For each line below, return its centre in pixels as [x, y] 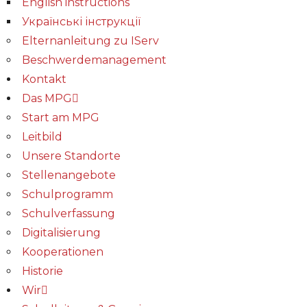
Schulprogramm [67, 194]
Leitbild [42, 137]
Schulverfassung [69, 213]
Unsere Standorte [71, 156]
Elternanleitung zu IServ [90, 41]
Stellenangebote [69, 175]
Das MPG [47, 98]
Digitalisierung [61, 233]
